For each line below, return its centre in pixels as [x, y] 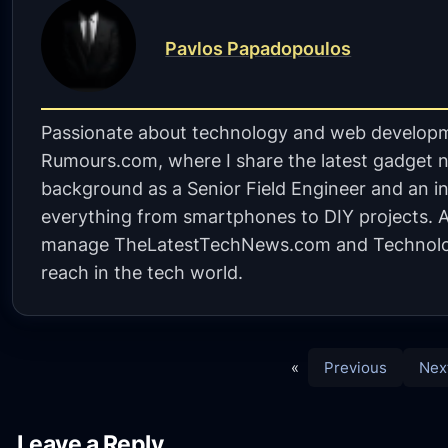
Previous [355, 368]
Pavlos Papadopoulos [258, 48]
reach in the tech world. [142, 273]
